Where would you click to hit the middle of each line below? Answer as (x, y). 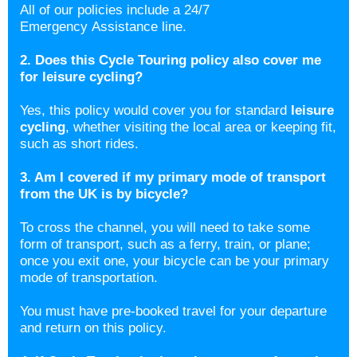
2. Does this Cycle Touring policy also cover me (171, 60)
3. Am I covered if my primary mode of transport (173, 177)
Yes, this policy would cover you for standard (155, 110)
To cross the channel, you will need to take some (165, 228)
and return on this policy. (93, 328)
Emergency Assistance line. (103, 27)
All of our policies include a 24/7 (115, 10)
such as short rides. (81, 144)
